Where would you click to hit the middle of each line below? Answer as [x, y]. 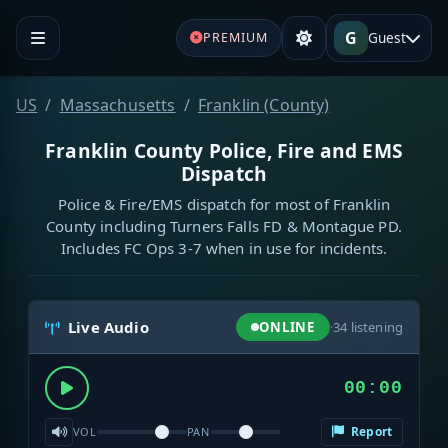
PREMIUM [235, 37]
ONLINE [287, 326]
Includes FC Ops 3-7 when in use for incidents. [224, 247]
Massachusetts [117, 104]
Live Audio [108, 327]
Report [369, 432]
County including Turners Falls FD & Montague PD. [224, 225]
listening [375, 326]
